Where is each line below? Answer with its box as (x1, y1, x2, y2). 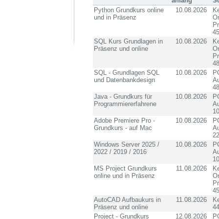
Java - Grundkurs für (94, 93, 152, 100)
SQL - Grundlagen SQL (94, 69, 159, 76)
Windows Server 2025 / (94, 141, 159, 148)
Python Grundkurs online (94, 6, 164, 14)
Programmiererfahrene (94, 100, 156, 108)
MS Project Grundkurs (94, 165, 157, 172)
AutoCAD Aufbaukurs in (94, 196, 161, 203)
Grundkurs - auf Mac (94, 124, 152, 131)
